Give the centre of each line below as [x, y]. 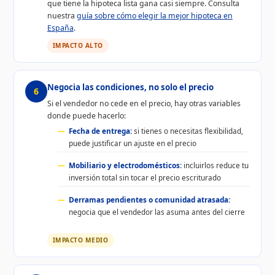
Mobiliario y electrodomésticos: [126, 165]
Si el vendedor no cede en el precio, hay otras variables [144, 103]
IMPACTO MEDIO [80, 240]
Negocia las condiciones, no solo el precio [130, 87]
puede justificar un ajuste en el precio [133, 143]
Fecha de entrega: [101, 130]
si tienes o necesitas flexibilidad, [188, 130]
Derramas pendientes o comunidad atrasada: [150, 199]
